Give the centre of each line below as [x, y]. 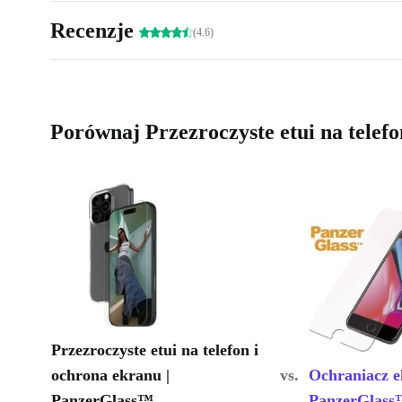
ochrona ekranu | [110, 376]
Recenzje [95, 31]
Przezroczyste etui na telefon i [155, 350]
